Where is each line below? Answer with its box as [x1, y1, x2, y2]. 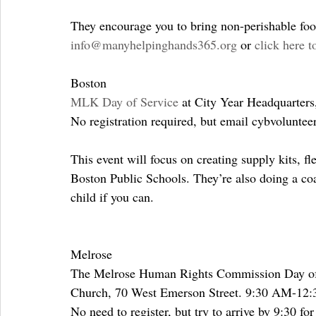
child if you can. [71, 188, 154, 205]
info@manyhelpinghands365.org [71, 35, 237, 53]
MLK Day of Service [71, 92, 178, 110]
